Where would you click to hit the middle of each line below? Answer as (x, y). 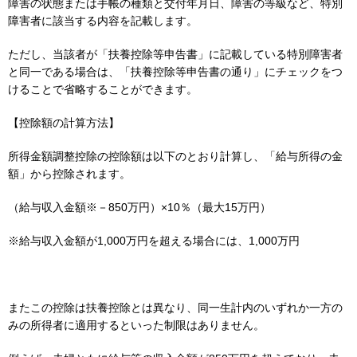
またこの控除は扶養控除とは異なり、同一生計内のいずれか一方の (175, 307)
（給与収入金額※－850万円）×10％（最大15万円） (139, 207)
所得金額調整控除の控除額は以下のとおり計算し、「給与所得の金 (175, 156)
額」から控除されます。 (69, 173)
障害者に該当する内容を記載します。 (103, 20)
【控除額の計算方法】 (64, 122)
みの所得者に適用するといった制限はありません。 (136, 325)
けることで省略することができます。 (103, 89)
